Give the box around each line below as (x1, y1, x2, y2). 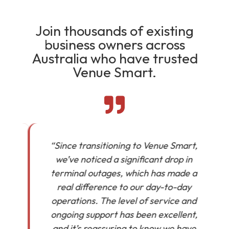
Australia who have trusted (31, 50, 198, 67)
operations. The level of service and (42, 195, 188, 207)
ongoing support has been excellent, (41, 209, 188, 221)
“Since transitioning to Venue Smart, (41, 140, 189, 152)
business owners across (44, 36, 185, 54)
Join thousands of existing (35, 22, 194, 40)
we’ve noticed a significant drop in (46, 153, 184, 166)
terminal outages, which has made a (41, 167, 188, 179)
